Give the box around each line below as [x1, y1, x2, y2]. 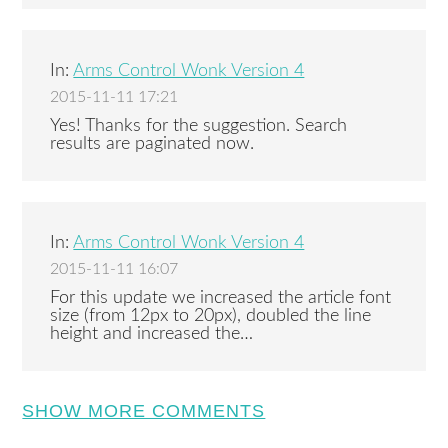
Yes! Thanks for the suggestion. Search [50, 117, 348, 135]
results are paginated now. [50, 135, 255, 153]
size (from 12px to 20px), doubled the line [50, 307, 372, 325]
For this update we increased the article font [50, 289, 392, 307]
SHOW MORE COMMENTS [22, 401, 266, 421]
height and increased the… [50, 325, 254, 343]
